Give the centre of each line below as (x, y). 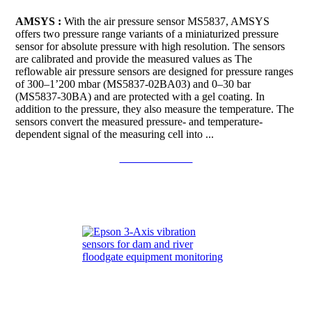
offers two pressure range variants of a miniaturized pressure (147, 33)
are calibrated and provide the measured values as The (134, 58)
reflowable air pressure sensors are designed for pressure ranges (154, 71)
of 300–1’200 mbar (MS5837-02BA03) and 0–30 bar (133, 84)
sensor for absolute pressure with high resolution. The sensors (150, 46)
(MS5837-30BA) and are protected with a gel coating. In (140, 96)
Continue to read (156, 157)
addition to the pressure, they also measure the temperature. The (155, 109)
